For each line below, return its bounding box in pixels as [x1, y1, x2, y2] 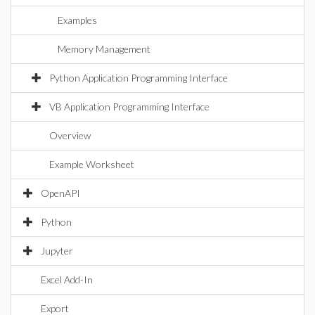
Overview [49, 129, 91, 141]
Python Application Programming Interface [49, 72, 228, 84]
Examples [58, 14, 97, 26]
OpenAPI [41, 187, 80, 199]
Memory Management [58, 43, 150, 55]
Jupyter [41, 245, 73, 257]
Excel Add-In [41, 274, 93, 285]
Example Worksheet [49, 158, 134, 170]
